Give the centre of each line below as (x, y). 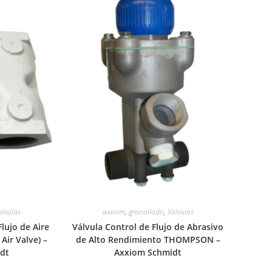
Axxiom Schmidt (148, 252)
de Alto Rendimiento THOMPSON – (148, 240)
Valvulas (180, 212)
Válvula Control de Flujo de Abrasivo (148, 227)
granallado (146, 212)
